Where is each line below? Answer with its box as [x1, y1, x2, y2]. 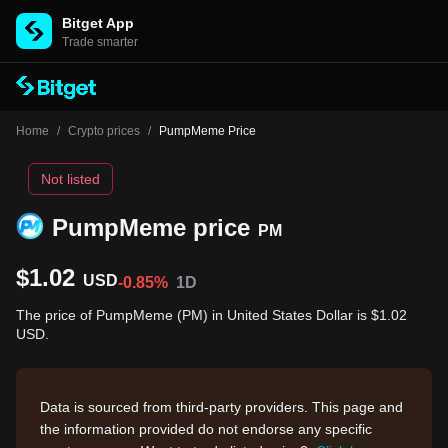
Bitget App [62, 15, 134, 31]
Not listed [41, 171, 100, 187]
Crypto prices [68, 124, 140, 138]
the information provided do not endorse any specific [40, 421, 372, 437]
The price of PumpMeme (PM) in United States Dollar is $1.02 [16, 307, 407, 323]
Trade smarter [62, 35, 138, 49]
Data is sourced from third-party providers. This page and [40, 399, 403, 415]
